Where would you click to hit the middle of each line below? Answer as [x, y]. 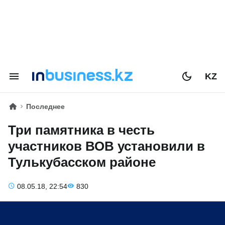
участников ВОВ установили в [106, 146]
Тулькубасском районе [82, 162]
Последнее [45, 106]
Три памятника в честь [81, 130]
